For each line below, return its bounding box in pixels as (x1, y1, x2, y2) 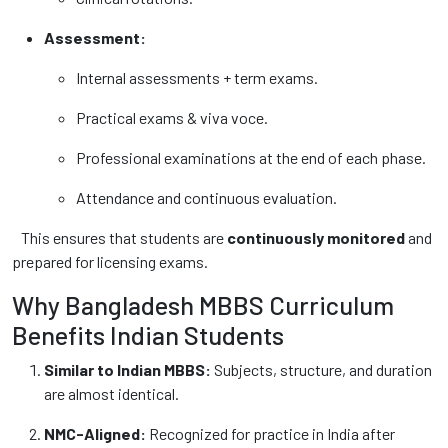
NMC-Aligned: (44, 424, 146, 443)
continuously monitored (227, 228, 405, 247)
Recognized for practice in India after (146, 424, 395, 443)
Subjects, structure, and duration (211, 360, 432, 379)
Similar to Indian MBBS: (44, 360, 211, 379)
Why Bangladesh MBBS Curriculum (12, 290, 394, 320)
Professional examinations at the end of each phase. (76, 148, 426, 167)
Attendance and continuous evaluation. (76, 188, 337, 207)
